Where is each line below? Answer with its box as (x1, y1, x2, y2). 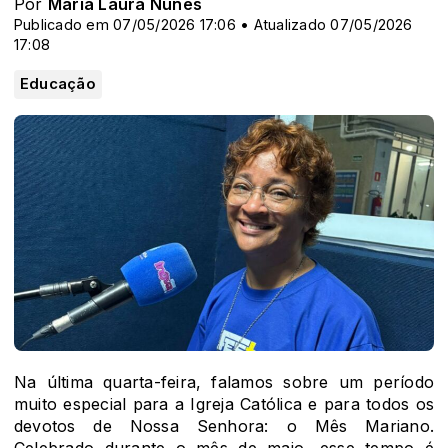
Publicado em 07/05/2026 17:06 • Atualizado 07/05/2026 (14, 16, 413, 33)
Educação (20, 75, 96, 93)
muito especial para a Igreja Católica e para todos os (14, 394, 434, 415)
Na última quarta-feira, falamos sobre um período (14, 372, 434, 393)
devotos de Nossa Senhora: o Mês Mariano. (14, 416, 434, 437)
